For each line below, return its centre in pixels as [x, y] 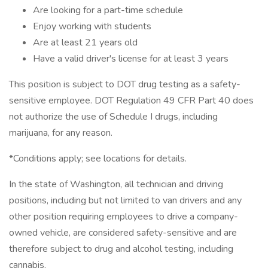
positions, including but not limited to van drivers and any [125, 200]
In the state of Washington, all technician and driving [116, 184]
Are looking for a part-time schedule [108, 10]
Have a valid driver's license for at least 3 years [131, 59]
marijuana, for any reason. [61, 133]
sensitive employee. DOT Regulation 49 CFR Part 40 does [131, 100]
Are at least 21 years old [85, 42]
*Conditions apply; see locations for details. [98, 159]
